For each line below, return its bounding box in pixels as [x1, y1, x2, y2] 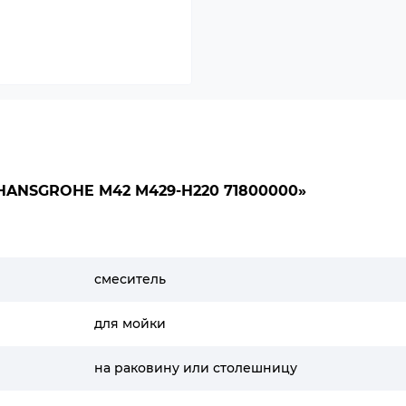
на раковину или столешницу [94, 360, 297, 376]
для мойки [94, 315, 166, 332]
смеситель [94, 271, 166, 287]
